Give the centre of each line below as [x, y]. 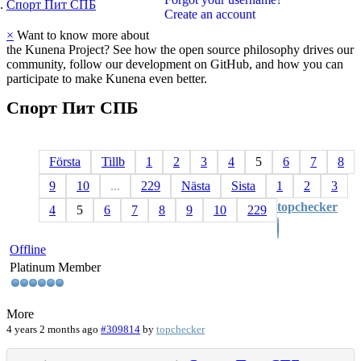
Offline [28, 250]
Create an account [210, 14]
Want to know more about [81, 35]
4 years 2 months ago [52, 330]
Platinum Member [55, 268]
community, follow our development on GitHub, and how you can [175, 64]
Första [65, 162]
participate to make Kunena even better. [107, 78]
